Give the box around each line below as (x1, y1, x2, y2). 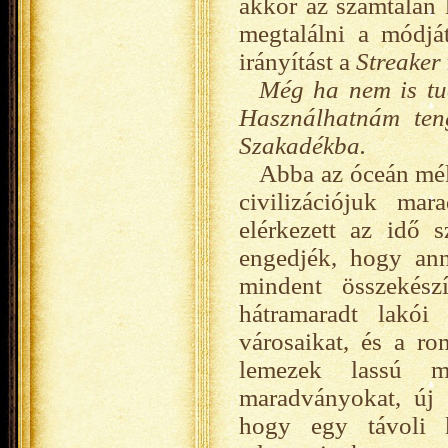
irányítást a (239, 48, 356, 75)
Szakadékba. (239, 132, 366, 159)
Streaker (356, 48, 441, 75)
